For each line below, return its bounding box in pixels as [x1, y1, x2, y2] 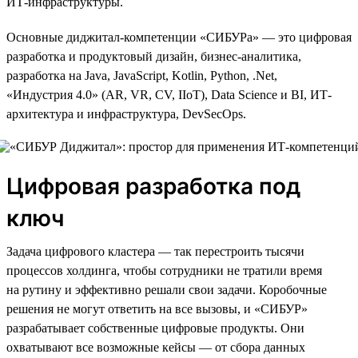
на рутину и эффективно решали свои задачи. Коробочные [6, 282, 327, 296]
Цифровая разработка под [6, 172, 300, 200]
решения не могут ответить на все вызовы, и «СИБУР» [6, 301, 308, 316]
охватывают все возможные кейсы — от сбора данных [6, 340, 305, 354]
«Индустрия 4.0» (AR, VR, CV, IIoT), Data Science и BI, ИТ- [6, 87, 332, 101]
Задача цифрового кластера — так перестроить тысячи [6, 244, 304, 258]
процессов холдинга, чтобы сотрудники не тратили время [6, 263, 322, 277]
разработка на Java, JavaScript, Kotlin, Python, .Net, [6, 68, 277, 82]
